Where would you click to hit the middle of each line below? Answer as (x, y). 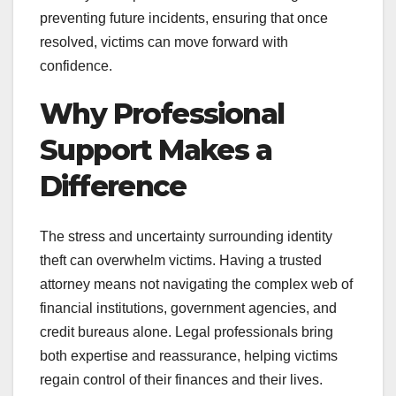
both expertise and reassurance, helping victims (189, 355)
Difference (113, 187)
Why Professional (162, 114)
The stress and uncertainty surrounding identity (186, 236)
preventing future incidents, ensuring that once (184, 19)
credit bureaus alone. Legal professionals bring (187, 331)
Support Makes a (156, 150)
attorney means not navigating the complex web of (196, 284)
